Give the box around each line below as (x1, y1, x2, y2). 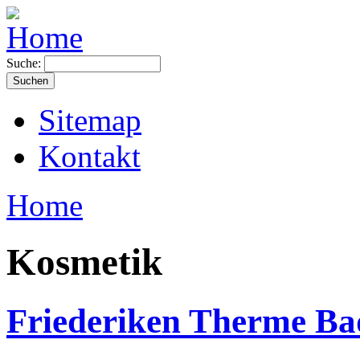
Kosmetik (6, 241, 162, 284)
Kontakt (39, 139, 141, 174)
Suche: (6, 56, 44, 70)
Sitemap (39, 103, 141, 137)
